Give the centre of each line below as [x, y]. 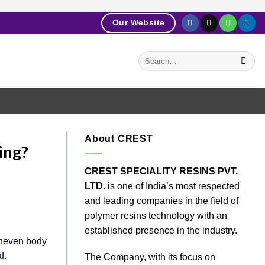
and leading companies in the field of [161, 201]
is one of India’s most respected [172, 186]
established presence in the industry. [161, 230]
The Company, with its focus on [150, 257]
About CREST [119, 139]
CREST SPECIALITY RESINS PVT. [161, 171]
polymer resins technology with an [156, 215]
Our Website [138, 22]
